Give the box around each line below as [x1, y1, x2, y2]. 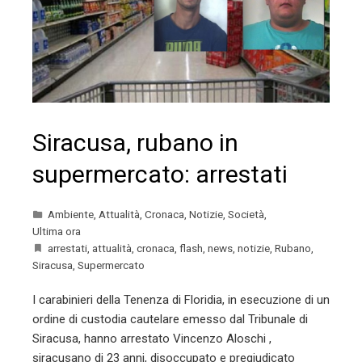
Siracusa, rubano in [32, 128, 238, 158]
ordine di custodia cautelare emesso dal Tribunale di [32, 312, 308, 327]
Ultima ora [32, 225, 81, 238]
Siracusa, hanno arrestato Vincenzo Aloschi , [32, 331, 271, 347]
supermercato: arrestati [32, 160, 288, 189]
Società [228, 208, 264, 221]
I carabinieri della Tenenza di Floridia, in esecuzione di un [32, 293, 330, 308]
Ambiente [48, 208, 94, 221]
